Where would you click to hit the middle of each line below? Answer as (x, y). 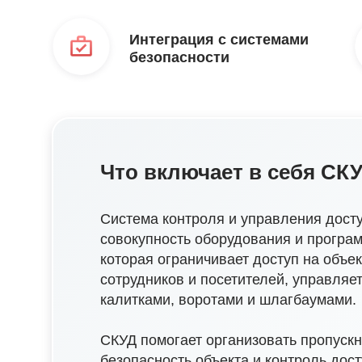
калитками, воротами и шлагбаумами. (228, 300)
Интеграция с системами (219, 40)
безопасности (179, 57)
